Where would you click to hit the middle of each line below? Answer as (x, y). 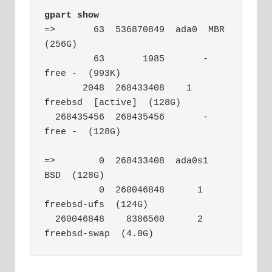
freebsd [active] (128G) (113, 103)
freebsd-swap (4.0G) (99, 234)
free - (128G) (83, 132)
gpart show (72, 15)
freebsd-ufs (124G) (96, 205)
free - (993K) (83, 73)
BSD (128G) (74, 175)
